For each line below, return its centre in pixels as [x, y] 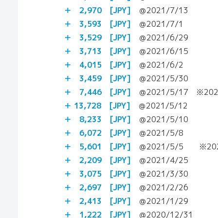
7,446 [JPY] [105, 92]
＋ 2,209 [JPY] [97, 160]
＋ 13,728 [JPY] [97, 105]
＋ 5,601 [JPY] [97, 146]
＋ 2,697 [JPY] [97, 187]
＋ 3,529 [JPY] [97, 37]
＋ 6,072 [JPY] [97, 133]
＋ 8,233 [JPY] [97, 119]
